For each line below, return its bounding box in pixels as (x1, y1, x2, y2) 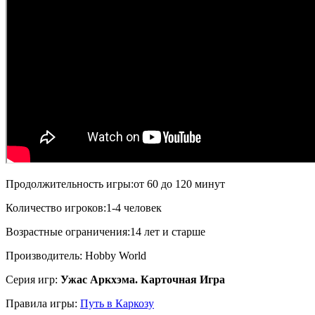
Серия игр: (6, 273, 60, 285)
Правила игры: (6, 297, 80, 309)
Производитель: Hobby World (6, 249, 146, 262)
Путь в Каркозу (80, 297, 154, 309)
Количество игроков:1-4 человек (6, 201, 162, 214)
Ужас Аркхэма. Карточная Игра (60, 273, 225, 285)
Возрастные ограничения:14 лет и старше (6, 225, 205, 238)
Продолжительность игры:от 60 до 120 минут (6, 177, 225, 190)
